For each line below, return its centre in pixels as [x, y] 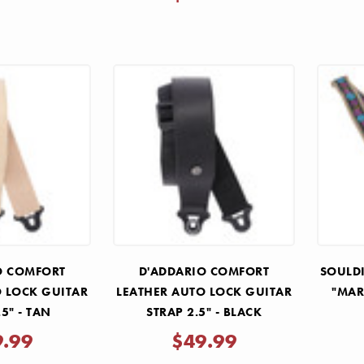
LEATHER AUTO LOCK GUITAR [204, 291]
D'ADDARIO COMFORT [204, 271]
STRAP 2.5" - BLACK [204, 312]
